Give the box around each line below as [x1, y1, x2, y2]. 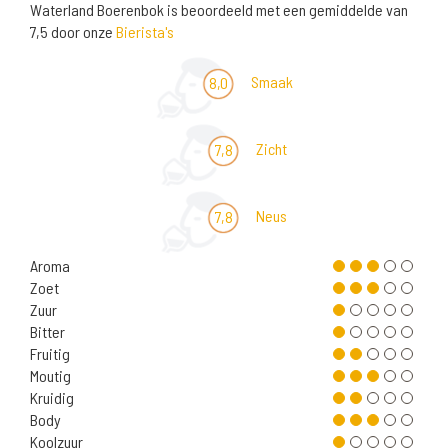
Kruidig [30, 388, 74, 408]
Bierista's [116, 22, 174, 42]
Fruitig [30, 344, 70, 364]
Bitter [30, 322, 65, 342]
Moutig [30, 366, 71, 386]
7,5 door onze [30, 22, 116, 42]
